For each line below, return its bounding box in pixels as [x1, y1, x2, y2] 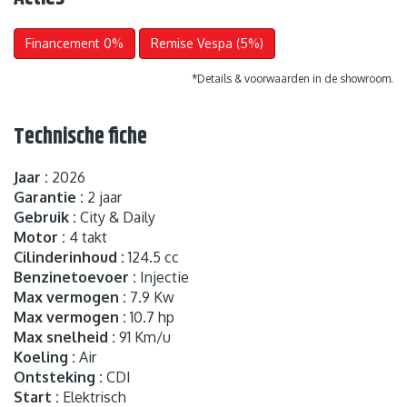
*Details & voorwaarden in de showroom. [192, 71, 393, 85]
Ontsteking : [14, 367, 103, 386]
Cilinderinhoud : [14, 247, 124, 266]
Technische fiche [14, 120, 147, 154]
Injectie [136, 267, 189, 286]
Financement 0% [25, 35, 124, 51]
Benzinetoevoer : [14, 267, 136, 286]
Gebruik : [14, 207, 76, 226]
